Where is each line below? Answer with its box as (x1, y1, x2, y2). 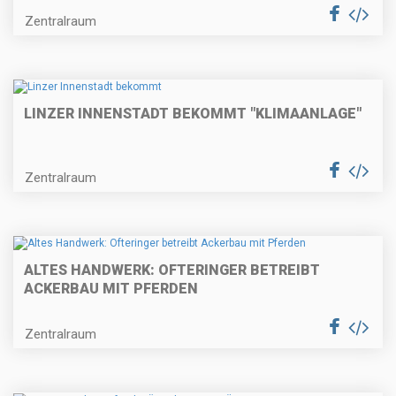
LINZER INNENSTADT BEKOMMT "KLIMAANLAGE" (24, 104, 362, 122)
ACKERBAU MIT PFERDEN (24, 280, 198, 298)
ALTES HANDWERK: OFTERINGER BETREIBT (24, 262, 320, 279)
